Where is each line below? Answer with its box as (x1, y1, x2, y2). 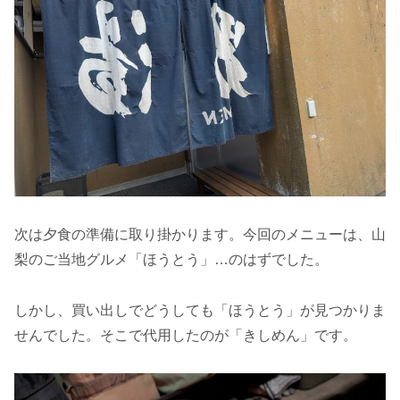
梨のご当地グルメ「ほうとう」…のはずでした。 (14, 251, 329, 267)
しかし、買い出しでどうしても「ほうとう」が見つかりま (14, 302, 386, 318)
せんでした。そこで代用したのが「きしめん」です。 (14, 327, 357, 343)
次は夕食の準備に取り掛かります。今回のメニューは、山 (14, 226, 386, 242)
